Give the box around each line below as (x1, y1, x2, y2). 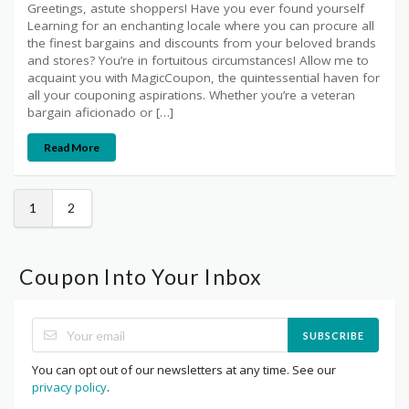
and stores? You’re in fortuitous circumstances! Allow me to (27, 51, 369, 68)
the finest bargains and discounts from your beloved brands (27, 34, 376, 51)
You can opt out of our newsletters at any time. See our (32, 362, 336, 379)
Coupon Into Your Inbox (19, 264, 263, 290)
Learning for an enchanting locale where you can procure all (27, 16, 374, 34)
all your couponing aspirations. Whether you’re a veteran (27, 86, 355, 103)
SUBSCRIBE (302, 329, 364, 341)
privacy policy (32, 379, 107, 396)
